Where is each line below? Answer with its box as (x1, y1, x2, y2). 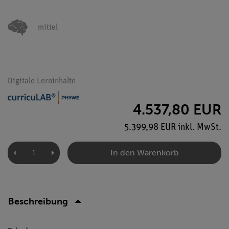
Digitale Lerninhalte (8, 77, 76, 85)
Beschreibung (8, 195, 68, 207)
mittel (38, 24, 58, 32)
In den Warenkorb (110, 147, 179, 157)
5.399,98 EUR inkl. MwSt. (124, 122, 221, 132)
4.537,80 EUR (133, 101, 221, 118)
